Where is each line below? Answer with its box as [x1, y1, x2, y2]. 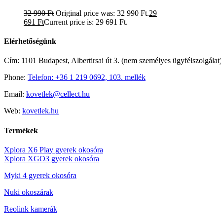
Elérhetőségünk [4, 37, 56, 46]
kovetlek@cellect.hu [26, 90, 90, 99]
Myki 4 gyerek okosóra [4, 171, 76, 180]
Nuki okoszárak [4, 187, 53, 196]
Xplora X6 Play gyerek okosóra [4, 145, 103, 154]
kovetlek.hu [22, 107, 59, 115]
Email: [4, 90, 26, 99]
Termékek [4, 126, 38, 135]
